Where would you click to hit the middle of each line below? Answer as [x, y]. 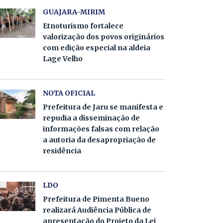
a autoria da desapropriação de [99, 140]
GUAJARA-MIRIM [74, 12]
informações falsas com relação [101, 129]
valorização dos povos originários [104, 37]
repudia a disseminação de [91, 118]
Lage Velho [63, 59]
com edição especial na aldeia [97, 48]
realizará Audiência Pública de [97, 210]
